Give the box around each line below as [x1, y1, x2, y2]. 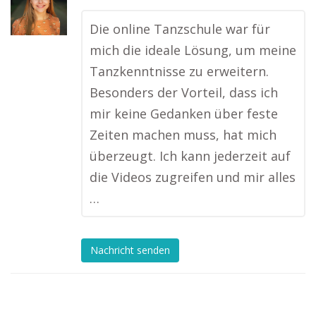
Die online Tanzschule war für [90, 20, 270, 37]
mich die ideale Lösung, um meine [90, 42, 296, 59]
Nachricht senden [90, 243, 170, 257]
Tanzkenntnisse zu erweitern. [90, 63, 269, 80]
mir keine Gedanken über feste [90, 105, 278, 122]
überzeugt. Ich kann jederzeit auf [90, 147, 291, 164]
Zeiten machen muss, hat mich [90, 126, 276, 143]
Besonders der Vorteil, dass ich [90, 84, 278, 101]
